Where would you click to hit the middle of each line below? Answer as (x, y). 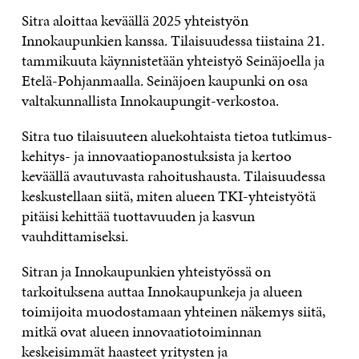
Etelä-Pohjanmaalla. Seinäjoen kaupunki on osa (164, 80)
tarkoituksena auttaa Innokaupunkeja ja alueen (161, 291)
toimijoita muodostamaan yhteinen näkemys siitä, (173, 311)
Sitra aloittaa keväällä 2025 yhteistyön (135, 20)
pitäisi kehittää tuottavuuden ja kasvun (138, 216)
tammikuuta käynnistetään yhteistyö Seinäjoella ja (173, 60)
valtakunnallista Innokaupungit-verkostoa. (150, 100)
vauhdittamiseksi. (75, 236)
